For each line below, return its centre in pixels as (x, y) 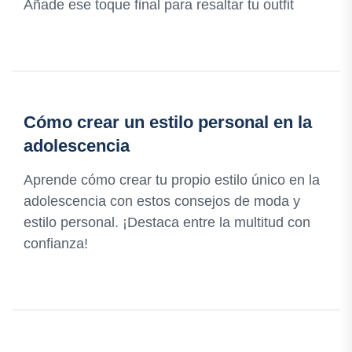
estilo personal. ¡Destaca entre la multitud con (167, 223)
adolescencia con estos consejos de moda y (162, 202)
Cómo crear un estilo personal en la (168, 123)
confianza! (56, 244)
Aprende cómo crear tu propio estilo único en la (172, 180)
